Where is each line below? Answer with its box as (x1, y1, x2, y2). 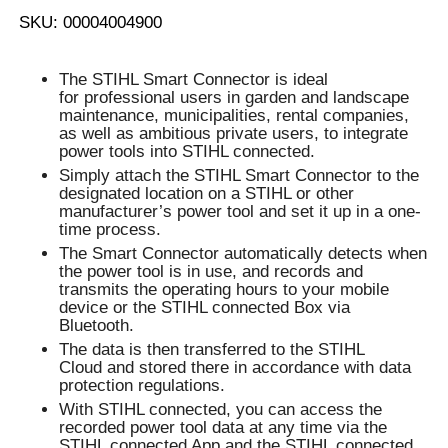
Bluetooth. (59, 316, 135, 336)
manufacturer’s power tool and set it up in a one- (59, 202, 422, 222)
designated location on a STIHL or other (59, 184, 355, 204)
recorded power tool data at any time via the (59, 418, 388, 438)
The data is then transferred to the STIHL (59, 340, 365, 360)
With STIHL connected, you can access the (59, 400, 383, 420)
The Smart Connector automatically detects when (59, 244, 428, 264)
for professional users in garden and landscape (59, 88, 410, 108)
